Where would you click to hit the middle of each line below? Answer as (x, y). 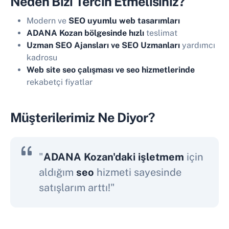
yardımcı (198, 45)
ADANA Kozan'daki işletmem (114, 157)
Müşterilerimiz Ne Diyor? (82, 117)
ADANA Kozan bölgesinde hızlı (85, 33)
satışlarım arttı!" (77, 187)
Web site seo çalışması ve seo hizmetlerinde (111, 70)
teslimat (161, 33)
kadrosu (42, 57)
